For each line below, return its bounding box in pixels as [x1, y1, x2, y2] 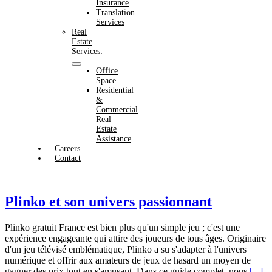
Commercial [95, 105, 138, 114]
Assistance [95, 134, 131, 143]
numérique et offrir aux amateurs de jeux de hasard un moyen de [5, 254, 251, 265]
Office [95, 66, 118, 75]
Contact [54, 154, 81, 163]
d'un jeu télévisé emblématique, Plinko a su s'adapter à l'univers [5, 243, 246, 254]
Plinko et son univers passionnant [5, 193, 212, 209]
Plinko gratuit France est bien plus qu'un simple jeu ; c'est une [5, 222, 240, 233]
